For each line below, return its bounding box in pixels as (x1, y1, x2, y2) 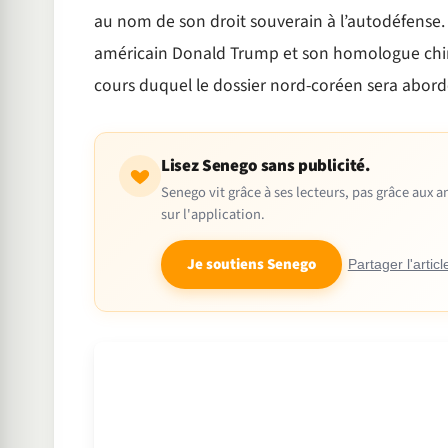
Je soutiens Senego (186, 254, 316, 276)
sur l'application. (160, 204, 265, 226)
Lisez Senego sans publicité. (160, 154, 371, 179)
